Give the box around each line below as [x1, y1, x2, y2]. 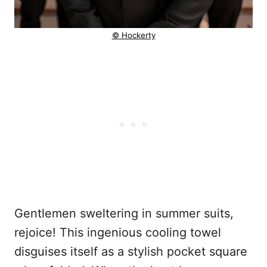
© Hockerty [111, 30, 156, 40]
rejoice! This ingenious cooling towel [14, 225, 221, 240]
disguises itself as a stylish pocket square [14, 244, 247, 259]
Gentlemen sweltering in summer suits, [14, 206, 234, 221]
